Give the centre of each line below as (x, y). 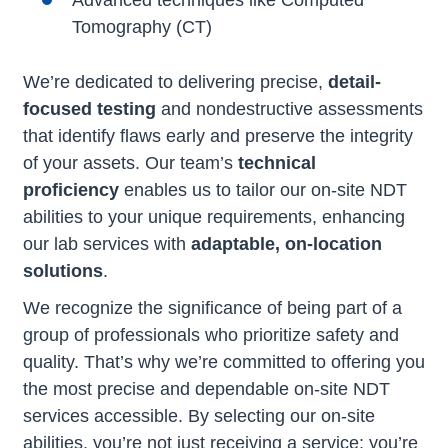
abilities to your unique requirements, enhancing (214, 217)
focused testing (89, 109)
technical (277, 163)
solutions (63, 271)
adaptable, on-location (286, 244)
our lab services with (107, 244)
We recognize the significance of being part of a (212, 308)
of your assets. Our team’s (130, 163)
